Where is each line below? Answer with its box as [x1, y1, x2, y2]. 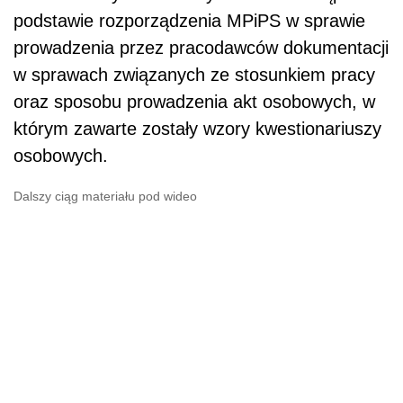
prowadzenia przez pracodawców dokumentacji [13, 38, 389, 58]
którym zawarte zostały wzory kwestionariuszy [13, 119, 381, 139]
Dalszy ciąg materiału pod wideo [13, 189, 197, 204]
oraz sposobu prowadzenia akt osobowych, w [13, 92, 375, 112]
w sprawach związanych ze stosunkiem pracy [13, 65, 375, 85]
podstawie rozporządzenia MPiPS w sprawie [13, 11, 365, 31]
